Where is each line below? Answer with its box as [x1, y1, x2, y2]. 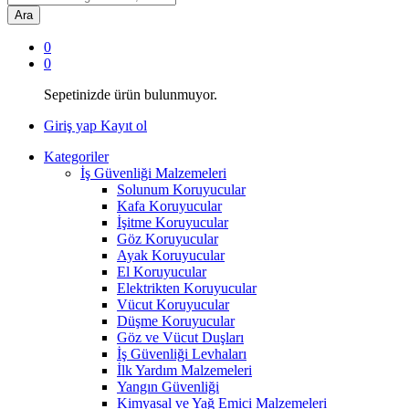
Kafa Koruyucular [117, 197, 222, 214]
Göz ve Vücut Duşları [117, 329, 244, 345]
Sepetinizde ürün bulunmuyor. [44, 86, 217, 102]
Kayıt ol [100, 117, 147, 133]
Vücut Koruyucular [117, 296, 229, 312]
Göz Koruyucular [117, 230, 218, 246]
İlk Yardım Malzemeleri [117, 362, 252, 378]
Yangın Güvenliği [117, 378, 219, 394]
